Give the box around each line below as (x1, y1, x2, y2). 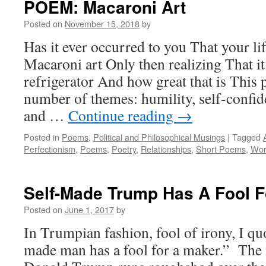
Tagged (232, 131, 261, 143)
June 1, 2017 (65, 203, 114, 216)
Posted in (24, 131, 59, 143)
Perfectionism (24, 142, 75, 155)
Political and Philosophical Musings (93, 131, 225, 143)
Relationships (141, 142, 191, 155)
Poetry (112, 142, 136, 155)
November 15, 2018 (65, 17, 140, 30)
